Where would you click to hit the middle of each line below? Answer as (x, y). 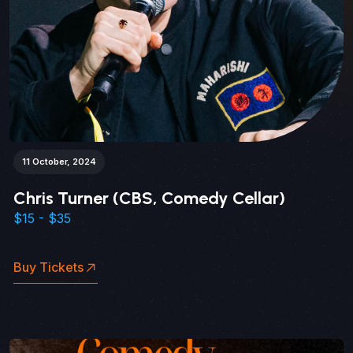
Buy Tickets (48, 267)
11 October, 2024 (59, 162)
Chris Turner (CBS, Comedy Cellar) (149, 198)
